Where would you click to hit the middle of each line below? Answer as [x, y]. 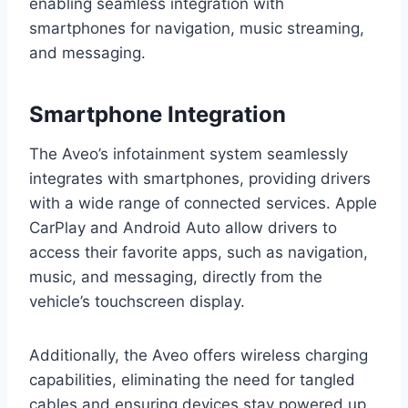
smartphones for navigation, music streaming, [197, 29]
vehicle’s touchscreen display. [137, 302]
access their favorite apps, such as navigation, [199, 253]
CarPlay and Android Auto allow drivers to [183, 228]
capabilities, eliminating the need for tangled [192, 380]
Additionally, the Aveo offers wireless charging [199, 356]
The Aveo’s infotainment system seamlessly [189, 154]
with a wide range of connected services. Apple [203, 204]
